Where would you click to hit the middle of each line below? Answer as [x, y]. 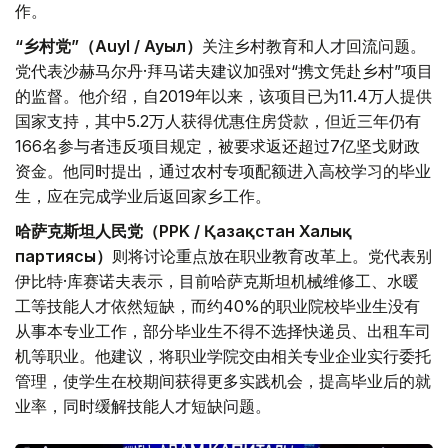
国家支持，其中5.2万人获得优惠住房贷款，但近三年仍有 [218, 121]
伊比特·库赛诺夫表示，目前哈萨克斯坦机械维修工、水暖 [217, 281]
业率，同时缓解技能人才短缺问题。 [143, 406]
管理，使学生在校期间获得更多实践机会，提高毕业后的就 [223, 381]
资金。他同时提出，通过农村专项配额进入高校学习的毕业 [223, 171]
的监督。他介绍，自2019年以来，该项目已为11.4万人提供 [223, 96]
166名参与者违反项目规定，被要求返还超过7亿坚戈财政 [217, 146]
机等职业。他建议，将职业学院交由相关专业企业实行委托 [223, 356]
